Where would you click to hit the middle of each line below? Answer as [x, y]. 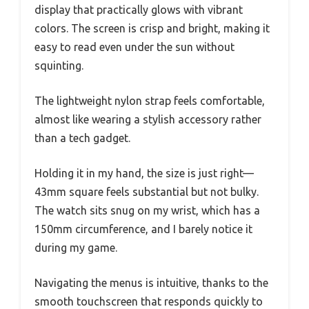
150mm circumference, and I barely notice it [143, 229]
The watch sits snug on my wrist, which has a [147, 210]
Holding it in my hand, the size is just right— [144, 173]
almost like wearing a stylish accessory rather [148, 119]
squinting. [59, 65]
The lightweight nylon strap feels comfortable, [150, 100]
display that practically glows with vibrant [139, 9]
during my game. [76, 247]
